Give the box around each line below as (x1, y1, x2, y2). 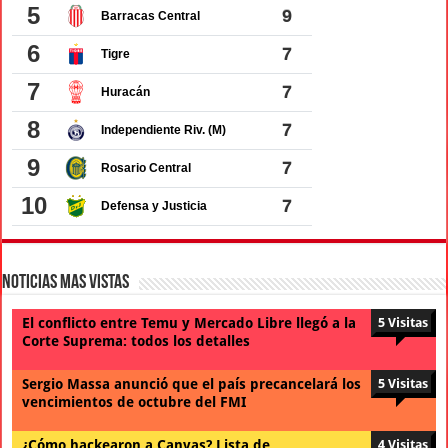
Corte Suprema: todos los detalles (22, 332, 251, 349)
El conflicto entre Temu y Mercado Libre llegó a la (22, 314, 357, 331)
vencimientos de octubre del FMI (22, 393, 247, 410)
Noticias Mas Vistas (2, 272, 130, 293)
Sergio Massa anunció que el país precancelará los (22, 375, 362, 392)
